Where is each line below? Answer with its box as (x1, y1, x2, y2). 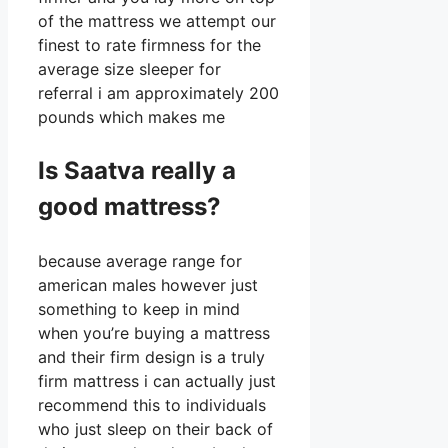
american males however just (38, 275, 258, 296)
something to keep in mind (38, 299, 240, 320)
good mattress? (38, 192, 221, 222)
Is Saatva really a (38, 156, 236, 186)
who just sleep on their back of (38, 419, 273, 440)
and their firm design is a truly (38, 347, 265, 368)
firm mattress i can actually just (38, 371, 276, 392)
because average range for (38, 251, 242, 272)
